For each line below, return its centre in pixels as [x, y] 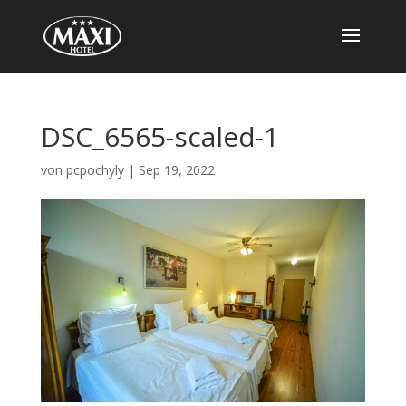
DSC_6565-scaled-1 [159, 136]
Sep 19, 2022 [176, 170]
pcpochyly [95, 170]
